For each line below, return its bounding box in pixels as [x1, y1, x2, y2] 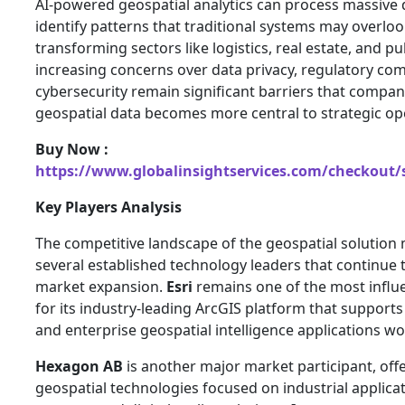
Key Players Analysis [35, 196, 182, 217]
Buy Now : [35, 138, 108, 159]
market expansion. [35, 276, 166, 297]
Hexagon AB [35, 355, 123, 376]
